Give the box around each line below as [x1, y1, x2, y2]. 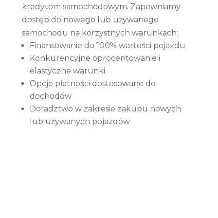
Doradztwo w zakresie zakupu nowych [29, 104, 181, 113]
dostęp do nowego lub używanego [21, 15, 159, 24]
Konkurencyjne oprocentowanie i [29, 53, 160, 63]
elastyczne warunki [29, 66, 105, 75]
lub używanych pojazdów [29, 116, 130, 126]
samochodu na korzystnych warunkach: [21, 28, 178, 37]
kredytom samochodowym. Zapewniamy [21, 1, 181, 11]
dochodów [29, 91, 72, 101]
